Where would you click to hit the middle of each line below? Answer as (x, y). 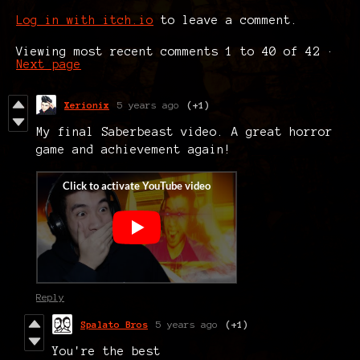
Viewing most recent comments (121, 51)
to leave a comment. (226, 20)
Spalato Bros (114, 324)
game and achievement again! (134, 149)
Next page (49, 64)
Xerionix (87, 104)
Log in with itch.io (85, 20)
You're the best (106, 351)
